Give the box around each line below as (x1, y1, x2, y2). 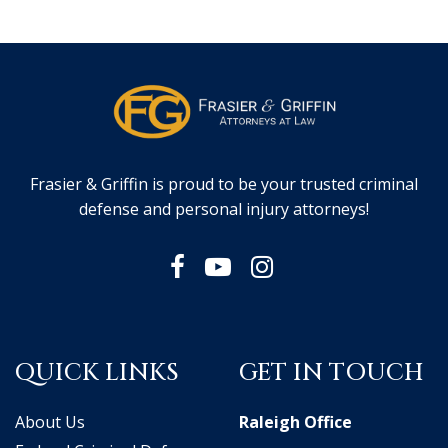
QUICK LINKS (15, 356, 179, 389)
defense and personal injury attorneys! (79, 197, 369, 220)
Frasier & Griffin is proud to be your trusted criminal (30, 172, 418, 195)
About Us (15, 410, 85, 433)
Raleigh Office (239, 410, 352, 433)
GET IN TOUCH (239, 356, 424, 389)
